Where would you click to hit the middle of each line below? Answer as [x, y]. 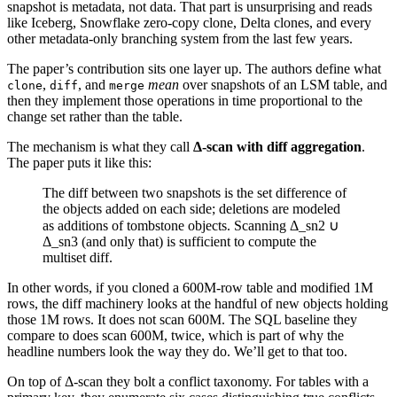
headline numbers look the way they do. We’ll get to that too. [177, 352]
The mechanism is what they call [100, 147]
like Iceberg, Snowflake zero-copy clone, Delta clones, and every [189, 23]
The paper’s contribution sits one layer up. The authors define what [194, 69]
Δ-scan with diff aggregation [277, 147]
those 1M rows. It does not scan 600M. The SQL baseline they [182, 320]
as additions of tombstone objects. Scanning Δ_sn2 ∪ [191, 226]
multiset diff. [78, 258]
